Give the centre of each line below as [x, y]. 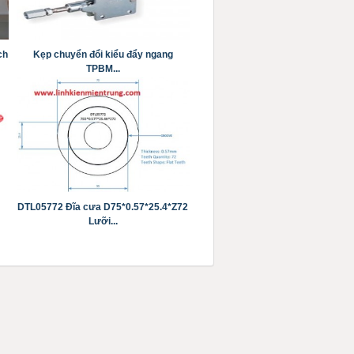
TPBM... [103, 68]
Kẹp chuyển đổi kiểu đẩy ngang [103, 54]
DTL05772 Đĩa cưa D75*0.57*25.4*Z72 [103, 207]
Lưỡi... [103, 221]
